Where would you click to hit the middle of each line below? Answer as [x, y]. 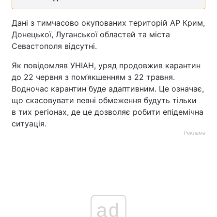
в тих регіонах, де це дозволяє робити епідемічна [108, 112]
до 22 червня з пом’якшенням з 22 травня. [93, 77]
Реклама [194, 133]
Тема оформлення [48, 16]
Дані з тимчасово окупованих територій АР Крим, [108, 23]
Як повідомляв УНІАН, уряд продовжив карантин [106, 65]
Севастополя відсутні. [54, 46]
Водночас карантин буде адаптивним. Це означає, [108, 89]
